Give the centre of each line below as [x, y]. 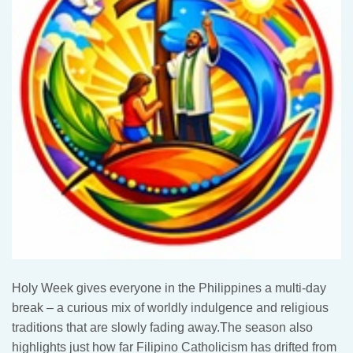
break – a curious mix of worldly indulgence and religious [170, 307]
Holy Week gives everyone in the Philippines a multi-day [169, 288]
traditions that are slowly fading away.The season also [162, 327]
